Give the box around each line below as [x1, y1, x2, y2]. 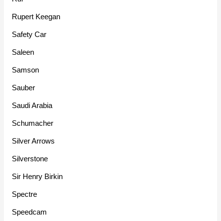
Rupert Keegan [12, 12, 61, 21]
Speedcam [12, 208, 47, 217]
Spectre [12, 190, 37, 199]
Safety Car [12, 30, 47, 39]
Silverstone [12, 154, 48, 163]
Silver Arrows [12, 137, 55, 146]
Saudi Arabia [12, 101, 53, 110]
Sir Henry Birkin [12, 172, 63, 181]
